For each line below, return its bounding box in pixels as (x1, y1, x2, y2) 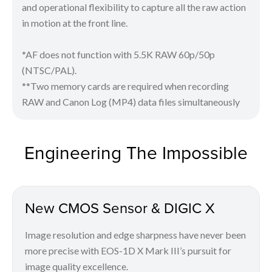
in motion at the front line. (22, 16, 127, 29)
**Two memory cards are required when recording (22, 80, 229, 92)
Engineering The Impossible (24, 139, 248, 165)
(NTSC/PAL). (22, 64, 76, 76)
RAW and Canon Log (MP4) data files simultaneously (22, 95, 240, 107)
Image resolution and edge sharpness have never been (25, 228, 246, 240)
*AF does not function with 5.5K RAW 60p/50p (22, 48, 215, 60)
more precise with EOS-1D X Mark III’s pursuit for (25, 244, 231, 256)
